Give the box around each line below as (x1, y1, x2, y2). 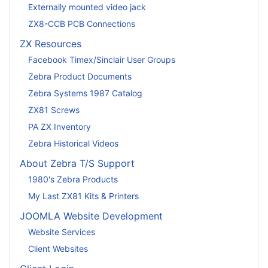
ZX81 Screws (28, 104, 80, 115)
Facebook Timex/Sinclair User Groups (28, 54, 175, 65)
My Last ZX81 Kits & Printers (28, 190, 139, 201)
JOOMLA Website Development (20, 210, 163, 222)
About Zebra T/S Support (20, 157, 135, 169)
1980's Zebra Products (28, 173, 118, 184)
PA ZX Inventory (28, 121, 91, 132)
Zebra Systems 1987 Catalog (28, 87, 142, 98)
